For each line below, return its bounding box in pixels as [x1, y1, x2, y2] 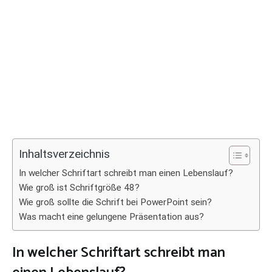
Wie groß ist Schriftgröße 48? [19, 182, 140, 193]
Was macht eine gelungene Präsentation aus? [19, 211, 204, 222]
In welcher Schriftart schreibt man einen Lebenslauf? [19, 168, 233, 178]
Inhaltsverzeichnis [19, 147, 110, 161]
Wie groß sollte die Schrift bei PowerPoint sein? [19, 197, 212, 208]
